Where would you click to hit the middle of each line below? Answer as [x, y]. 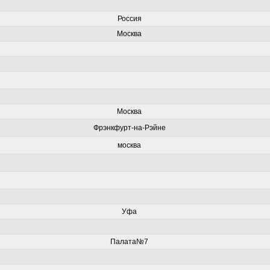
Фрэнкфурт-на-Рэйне [129, 128]
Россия [129, 19]
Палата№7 [129, 242]
